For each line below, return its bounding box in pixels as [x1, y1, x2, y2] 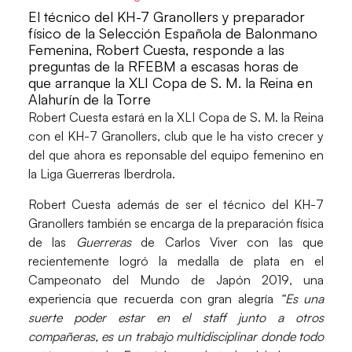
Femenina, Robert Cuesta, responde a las [27, 41, 284, 59]
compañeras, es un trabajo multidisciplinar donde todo [27, 328, 324, 344]
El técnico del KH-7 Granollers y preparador [27, 8, 305, 26]
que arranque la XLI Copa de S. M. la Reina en [27, 74, 313, 92]
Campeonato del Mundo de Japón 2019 [27, 271, 290, 288]
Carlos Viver [164, 233, 237, 250]
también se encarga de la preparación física [83, 214, 324, 231]
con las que [236, 233, 324, 250]
